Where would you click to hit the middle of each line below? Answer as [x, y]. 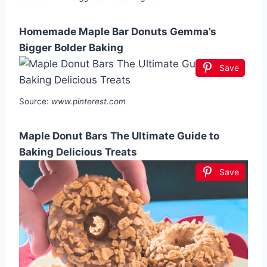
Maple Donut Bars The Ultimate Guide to [119, 136]
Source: [35, 101]
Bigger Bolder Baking [71, 47]
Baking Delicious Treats [78, 152]
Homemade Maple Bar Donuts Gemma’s [118, 31]
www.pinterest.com [89, 101]
